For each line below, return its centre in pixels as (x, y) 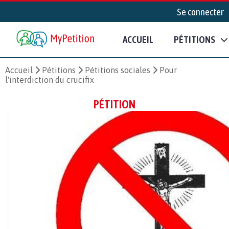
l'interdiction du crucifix (50, 79)
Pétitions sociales (118, 70)
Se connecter (200, 12)
